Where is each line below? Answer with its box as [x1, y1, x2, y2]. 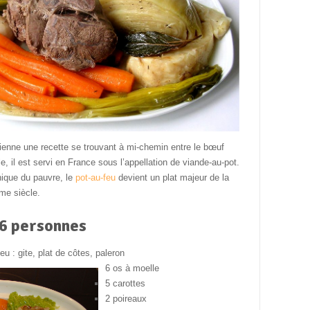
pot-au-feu [75, 172, 116, 183]
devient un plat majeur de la [115, 172, 229, 183]
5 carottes [104, 278, 145, 289]
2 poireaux [104, 293, 147, 304]
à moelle [125, 263, 159, 273]
